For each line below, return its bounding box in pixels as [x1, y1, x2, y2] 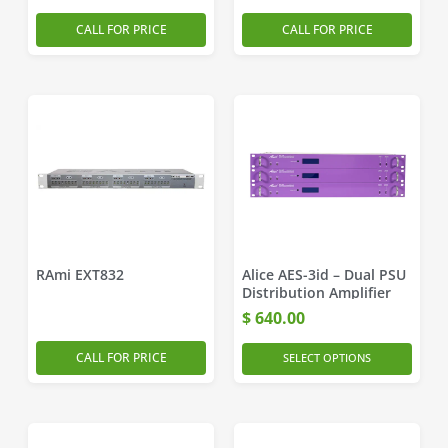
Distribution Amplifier [242, 283, 391, 302]
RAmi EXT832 [36, 265, 124, 284]
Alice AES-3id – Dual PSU [242, 265, 406, 284]
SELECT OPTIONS [283, 350, 371, 365]
